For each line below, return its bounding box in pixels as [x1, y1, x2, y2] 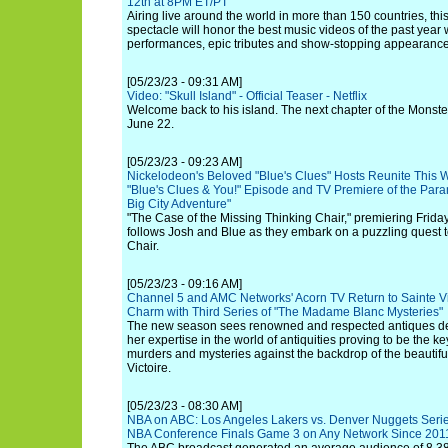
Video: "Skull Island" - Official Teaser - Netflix [127, 89, 367, 103]
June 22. [127, 117, 174, 131]
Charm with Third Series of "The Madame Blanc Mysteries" [127, 305, 443, 319]
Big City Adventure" [127, 197, 231, 211]
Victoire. [127, 361, 171, 375]
